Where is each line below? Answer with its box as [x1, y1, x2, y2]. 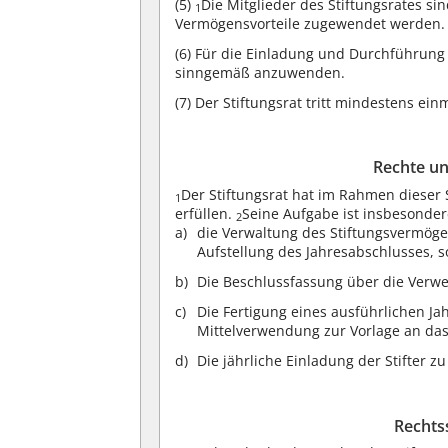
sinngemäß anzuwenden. [175, 62, 346, 82]
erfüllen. [175, 203, 237, 223]
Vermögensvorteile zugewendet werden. [175, 13, 446, 33]
